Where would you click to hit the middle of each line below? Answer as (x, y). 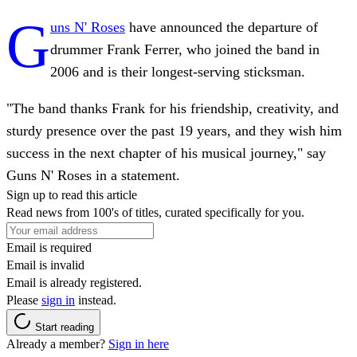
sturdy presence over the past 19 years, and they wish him (174, 131)
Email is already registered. (74, 283)
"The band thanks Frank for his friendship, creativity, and (173, 109)
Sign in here (139, 344)
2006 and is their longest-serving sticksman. (178, 72)
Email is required (49, 248)
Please (24, 300)
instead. (96, 300)
